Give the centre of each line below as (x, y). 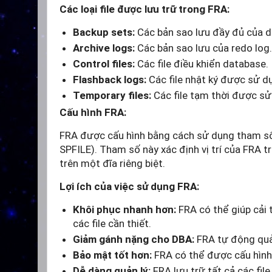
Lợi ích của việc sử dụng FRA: (129, 187)
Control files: (104, 64)
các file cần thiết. (112, 224)
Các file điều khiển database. (202, 64)
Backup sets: (104, 32)
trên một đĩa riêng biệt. (112, 164)
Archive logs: (104, 48)
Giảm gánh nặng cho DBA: (134, 240)
